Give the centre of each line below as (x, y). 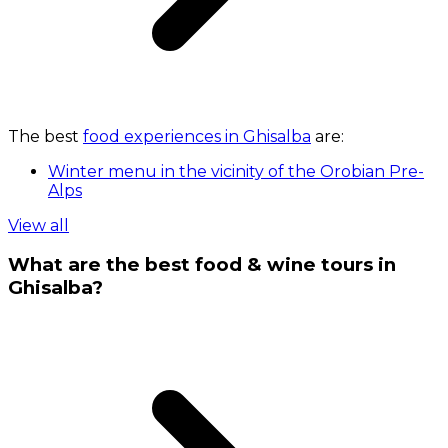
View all (38, 225)
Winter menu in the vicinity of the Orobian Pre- (236, 171)
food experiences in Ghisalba (197, 136)
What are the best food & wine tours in (202, 265)
